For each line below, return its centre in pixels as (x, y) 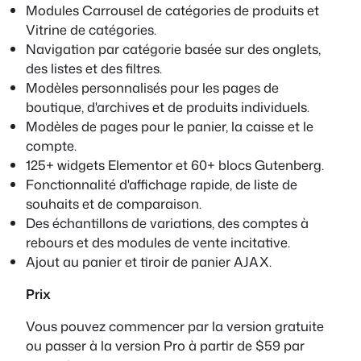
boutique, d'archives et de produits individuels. (168, 106)
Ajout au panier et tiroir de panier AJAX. (149, 261)
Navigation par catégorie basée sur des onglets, (173, 48)
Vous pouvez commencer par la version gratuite (175, 326)
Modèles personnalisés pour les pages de (152, 87)
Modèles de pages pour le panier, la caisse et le (170, 126)
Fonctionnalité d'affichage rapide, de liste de (162, 184)
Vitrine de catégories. (91, 29)
